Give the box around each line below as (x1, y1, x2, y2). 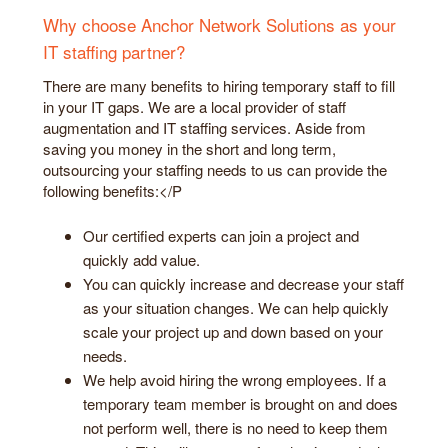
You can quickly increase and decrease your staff (83, 272, 404, 294)
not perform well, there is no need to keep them (83, 416, 388, 438)
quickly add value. (83, 248, 200, 270)
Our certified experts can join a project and (83, 224, 359, 246)
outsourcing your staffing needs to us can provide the (43, 159, 387, 181)
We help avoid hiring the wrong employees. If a (83, 368, 386, 390)
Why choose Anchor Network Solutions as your (43, 12, 396, 38)
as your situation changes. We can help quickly (83, 296, 389, 318)
